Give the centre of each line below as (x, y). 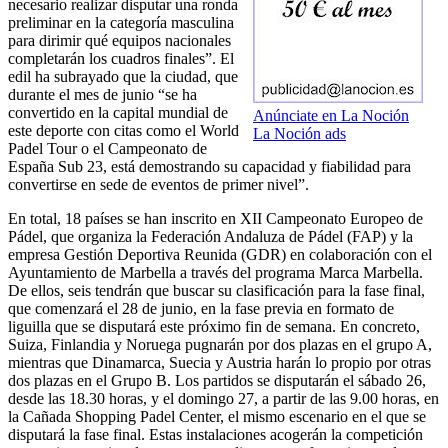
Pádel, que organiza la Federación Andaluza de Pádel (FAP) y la (210, 237)
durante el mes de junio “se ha (102, 95)
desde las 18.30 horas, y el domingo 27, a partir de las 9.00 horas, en (223, 399)
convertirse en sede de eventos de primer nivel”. (158, 185)
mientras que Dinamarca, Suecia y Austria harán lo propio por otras (219, 363)
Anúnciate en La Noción (331, 116)
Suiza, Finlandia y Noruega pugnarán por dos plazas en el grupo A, (220, 345)
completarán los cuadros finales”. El (121, 59)
